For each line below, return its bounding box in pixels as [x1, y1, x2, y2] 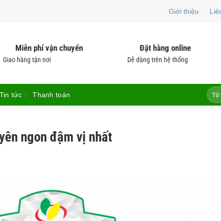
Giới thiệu [169, 7, 199, 15]
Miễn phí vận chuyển [15, 43, 83, 53]
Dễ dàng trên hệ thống [127, 56, 188, 64]
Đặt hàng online [140, 43, 191, 53]
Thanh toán [33, 91, 71, 99]
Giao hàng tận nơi [3, 56, 51, 64]
